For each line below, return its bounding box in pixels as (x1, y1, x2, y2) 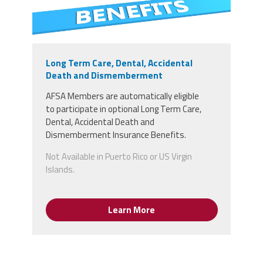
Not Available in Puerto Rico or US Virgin (45, 149, 192, 163)
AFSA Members (45, 89, 104, 103)
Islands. (45, 162, 75, 176)
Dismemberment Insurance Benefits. (45, 127, 188, 141)
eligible (173, 89, 199, 103)
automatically (119, 89, 174, 103)
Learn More (108, 203, 155, 217)
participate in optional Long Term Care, (56, 102, 201, 116)
